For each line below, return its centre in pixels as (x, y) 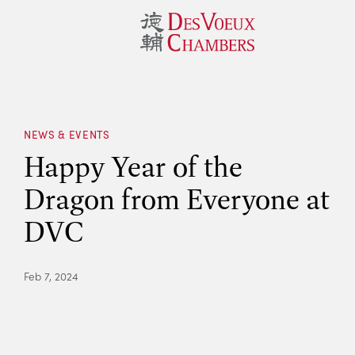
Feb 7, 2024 (51, 276)
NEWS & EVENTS (67, 134)
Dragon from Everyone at (177, 198)
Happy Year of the (133, 166)
